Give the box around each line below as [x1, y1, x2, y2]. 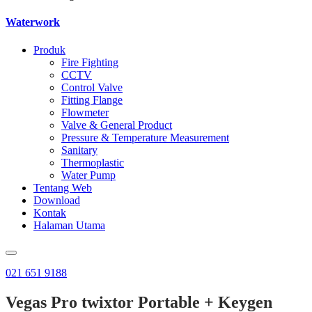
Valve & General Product [61, 118, 172, 131]
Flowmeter [61, 106, 109, 118]
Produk [33, 43, 65, 56]
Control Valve [61, 81, 123, 93]
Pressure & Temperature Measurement [61, 131, 229, 143]
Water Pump [61, 169, 116, 181]
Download [33, 194, 80, 206]
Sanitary [61, 143, 97, 156]
